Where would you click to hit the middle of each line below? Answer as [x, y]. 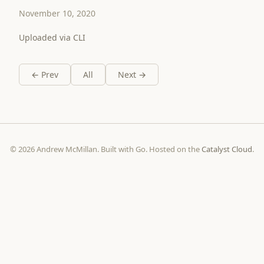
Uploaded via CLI [52, 37]
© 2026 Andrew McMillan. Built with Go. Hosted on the [106, 149]
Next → [132, 75]
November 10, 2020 [57, 13]
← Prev [45, 75]
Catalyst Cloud [227, 149]
